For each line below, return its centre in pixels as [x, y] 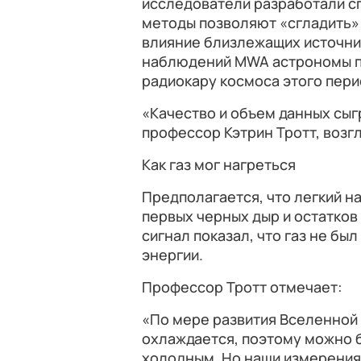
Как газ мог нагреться [219, 164]
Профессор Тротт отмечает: [242, 287]
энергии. [172, 255]
